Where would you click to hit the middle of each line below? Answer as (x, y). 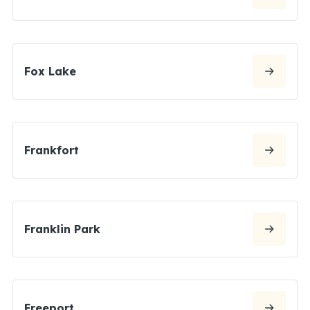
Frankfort (52, 150)
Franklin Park (62, 229)
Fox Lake (50, 71)
